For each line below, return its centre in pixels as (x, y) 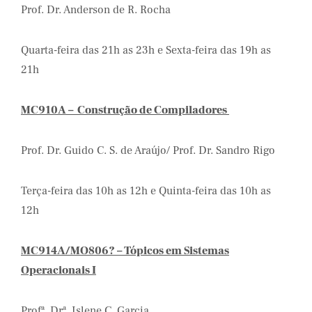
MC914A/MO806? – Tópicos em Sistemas (125, 251)
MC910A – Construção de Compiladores (125, 110)
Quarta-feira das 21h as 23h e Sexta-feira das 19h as (146, 50)
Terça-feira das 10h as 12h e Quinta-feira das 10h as (146, 191)
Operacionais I (58, 270)
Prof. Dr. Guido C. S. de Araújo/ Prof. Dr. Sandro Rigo (148, 150)
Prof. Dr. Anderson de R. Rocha (96, 10)
